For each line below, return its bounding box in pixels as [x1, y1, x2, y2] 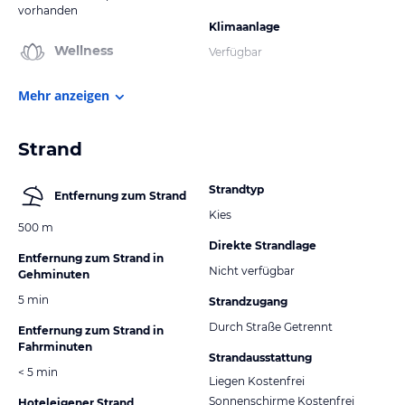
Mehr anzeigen [18, 86, 109, 104]
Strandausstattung [209, 350, 312, 364]
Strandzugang [209, 294, 287, 308]
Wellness [54, 42, 113, 60]
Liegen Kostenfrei [209, 373, 305, 388]
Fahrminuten [18, 339, 92, 353]
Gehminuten [18, 267, 89, 281]
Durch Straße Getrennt [209, 319, 333, 334]
